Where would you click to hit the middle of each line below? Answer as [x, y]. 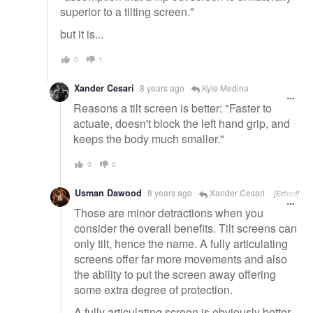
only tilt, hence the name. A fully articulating [181, 244]
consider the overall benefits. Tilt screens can [185, 228]
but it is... [82, 34]
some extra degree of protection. [153, 290]
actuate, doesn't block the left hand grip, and [182, 123]
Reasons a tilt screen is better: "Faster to [173, 108]
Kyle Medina [224, 88]
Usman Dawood [108, 193]
